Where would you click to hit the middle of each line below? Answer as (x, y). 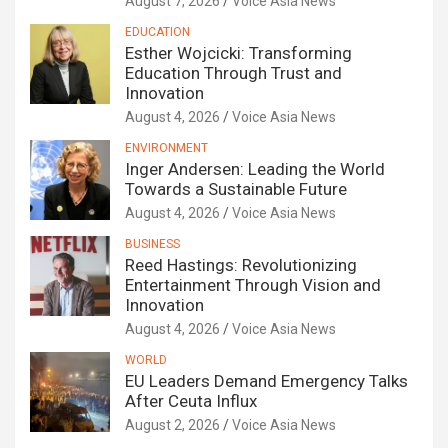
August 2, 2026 (172, 425)
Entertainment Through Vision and (253, 285)
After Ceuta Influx (191, 401)
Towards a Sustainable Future (236, 189)
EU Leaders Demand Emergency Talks (266, 381)
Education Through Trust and (233, 73)
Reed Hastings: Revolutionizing (241, 265)
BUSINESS (152, 244)
